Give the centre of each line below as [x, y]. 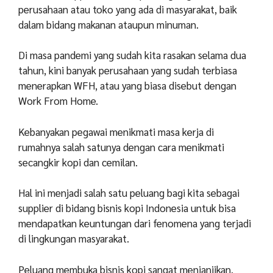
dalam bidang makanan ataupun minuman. [110, 24]
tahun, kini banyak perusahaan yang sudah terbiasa [128, 70]
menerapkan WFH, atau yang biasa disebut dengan [127, 86]
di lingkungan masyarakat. [75, 239]
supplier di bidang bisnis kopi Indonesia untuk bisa [127, 208]
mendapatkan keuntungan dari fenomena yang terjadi [135, 223]
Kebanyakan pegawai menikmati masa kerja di [116, 131]
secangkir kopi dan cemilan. [79, 162]
